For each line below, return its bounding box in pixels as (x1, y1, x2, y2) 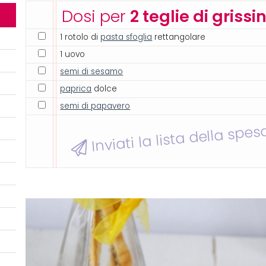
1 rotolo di (60, 32, 101, 43)
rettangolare (152, 32, 206, 43)
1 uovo (60, 49, 85, 60)
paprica (60, 84, 92, 94)
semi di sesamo (60, 66, 123, 77)
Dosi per (62, 7, 131, 27)
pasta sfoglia (100, 32, 153, 43)
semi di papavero (60, 101, 131, 112)
